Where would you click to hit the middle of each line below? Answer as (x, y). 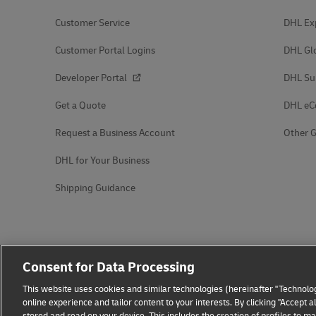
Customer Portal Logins (105, 50)
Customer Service (92, 23)
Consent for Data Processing (109, 267)
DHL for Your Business (102, 160)
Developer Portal (92, 78)
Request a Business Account (115, 133)
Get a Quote (80, 105)
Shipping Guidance (95, 188)
